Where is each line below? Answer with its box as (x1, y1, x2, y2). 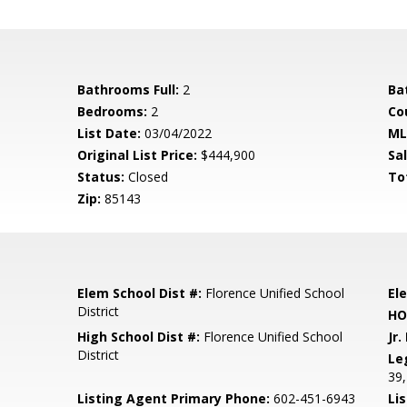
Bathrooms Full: (77, 81, 180, 98)
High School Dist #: (77, 328, 201, 345)
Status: (77, 168, 125, 185)
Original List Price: (77, 146, 198, 164)
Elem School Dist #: (77, 284, 203, 302)
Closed (124, 168, 169, 185)
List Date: (77, 124, 142, 142)
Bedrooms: (77, 103, 148, 120)
